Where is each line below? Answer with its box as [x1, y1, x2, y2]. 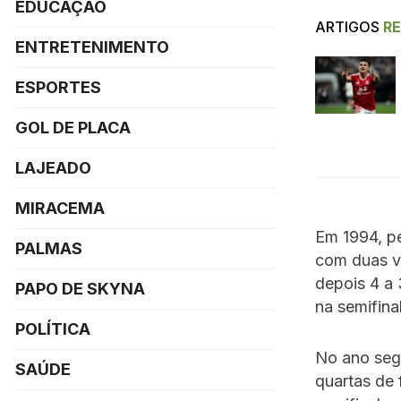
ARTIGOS [315, 17, 380, 36]
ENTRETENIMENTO [15, 38, 169, 56]
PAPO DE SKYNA [15, 279, 145, 298]
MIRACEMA [15, 199, 105, 218]
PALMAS [15, 239, 82, 258]
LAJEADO [15, 158, 91, 177]
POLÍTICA [15, 320, 90, 338]
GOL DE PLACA [15, 118, 131, 137]
